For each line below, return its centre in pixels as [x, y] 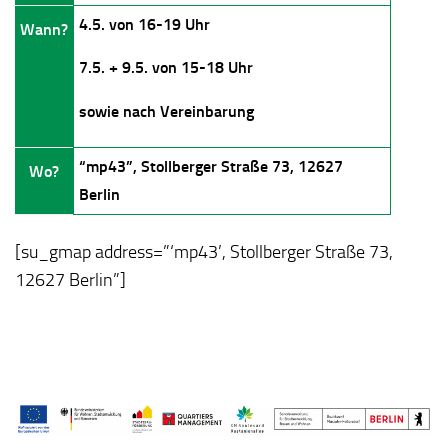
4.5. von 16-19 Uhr [144, 24]
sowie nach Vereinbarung [166, 112]
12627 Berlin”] [70, 280]
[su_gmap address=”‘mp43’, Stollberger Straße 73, [204, 252]
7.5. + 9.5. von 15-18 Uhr [166, 68]
